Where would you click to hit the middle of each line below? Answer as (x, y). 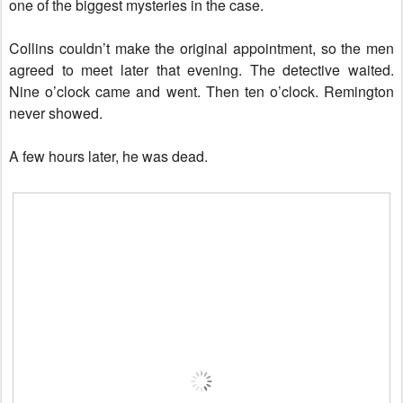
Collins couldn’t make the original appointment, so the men (201, 48)
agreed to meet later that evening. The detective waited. (201, 70)
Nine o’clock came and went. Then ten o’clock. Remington (201, 91)
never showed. (56, 113)
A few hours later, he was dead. (108, 156)
